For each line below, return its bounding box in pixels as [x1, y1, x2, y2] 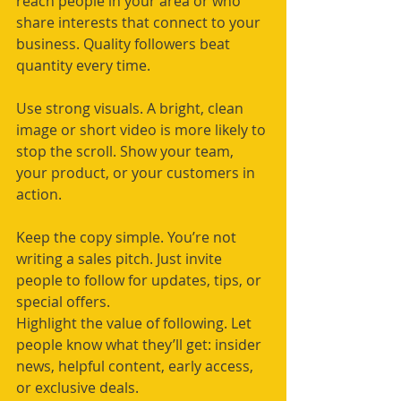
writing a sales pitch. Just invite [16, 249, 226, 269]
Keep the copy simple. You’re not [16, 227, 240, 248]
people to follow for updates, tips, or [16, 270, 265, 291]
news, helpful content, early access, [16, 356, 257, 377]
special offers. [16, 292, 110, 312]
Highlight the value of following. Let [16, 313, 255, 334]
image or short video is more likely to [16, 120, 269, 141]
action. [16, 184, 62, 205]
